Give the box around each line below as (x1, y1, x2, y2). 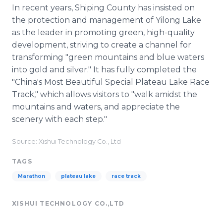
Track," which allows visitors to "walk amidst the (12, 90, 197, 99)
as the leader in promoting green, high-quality (12, 28, 195, 37)
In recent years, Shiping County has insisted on (12, 3, 195, 12)
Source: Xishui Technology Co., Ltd (12, 138, 121, 145)
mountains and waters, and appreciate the (12, 102, 180, 111)
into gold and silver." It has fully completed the (12, 65, 197, 74)
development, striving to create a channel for (12, 40, 191, 50)
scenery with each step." (12, 114, 107, 124)
